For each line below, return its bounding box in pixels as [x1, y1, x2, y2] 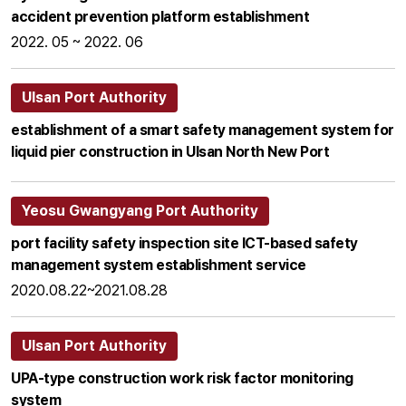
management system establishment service [11, 256, 306, 275]
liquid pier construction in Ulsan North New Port [11, 143, 329, 161]
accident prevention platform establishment [11, 8, 309, 26]
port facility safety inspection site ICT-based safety [11, 235, 358, 253]
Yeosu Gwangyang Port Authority [22, 202, 258, 220]
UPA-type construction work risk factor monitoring [11, 370, 353, 388]
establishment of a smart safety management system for [11, 121, 394, 140]
